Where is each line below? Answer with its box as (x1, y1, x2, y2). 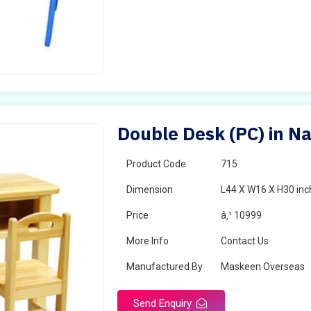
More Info (126, 235, 169, 246)
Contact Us (221, 235, 269, 246)
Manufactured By (126, 261, 203, 272)
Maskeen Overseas (221, 261, 305, 272)
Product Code (126, 158, 187, 169)
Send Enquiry (133, 297, 195, 310)
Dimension (126, 184, 174, 195)
